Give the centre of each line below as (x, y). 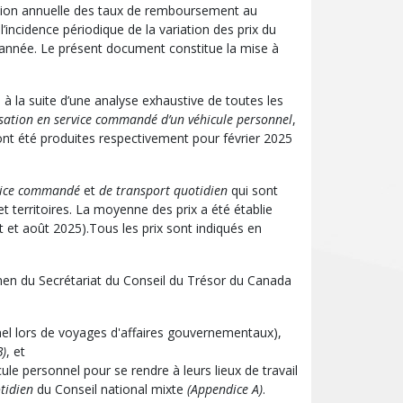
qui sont (253, 191)
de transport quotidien (161, 191)
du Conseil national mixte (110, 390)
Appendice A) (227, 390)
